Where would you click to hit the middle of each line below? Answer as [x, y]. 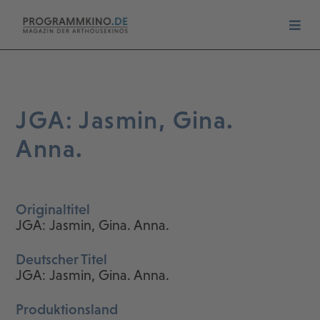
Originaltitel [53, 210]
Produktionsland [67, 310]
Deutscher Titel [62, 260]
